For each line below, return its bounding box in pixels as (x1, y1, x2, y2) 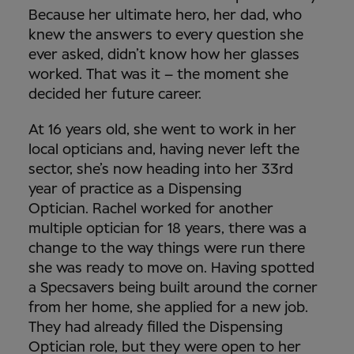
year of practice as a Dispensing (28, 182, 242, 197)
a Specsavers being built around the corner (28, 281, 318, 296)
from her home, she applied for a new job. (28, 300, 308, 315)
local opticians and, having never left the (28, 142, 299, 157)
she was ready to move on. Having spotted (28, 261, 314, 276)
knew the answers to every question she (28, 28, 303, 43)
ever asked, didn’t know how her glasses (28, 47, 299, 62)
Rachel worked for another (92, 201, 273, 217)
